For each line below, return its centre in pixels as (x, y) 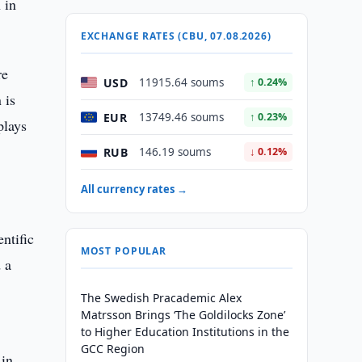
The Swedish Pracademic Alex (161, 298)
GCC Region (112, 349)
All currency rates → (134, 189)
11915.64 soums (181, 82)
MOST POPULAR (123, 251)
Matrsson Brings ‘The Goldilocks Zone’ (183, 315)
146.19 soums (175, 152)
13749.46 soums (181, 117)
